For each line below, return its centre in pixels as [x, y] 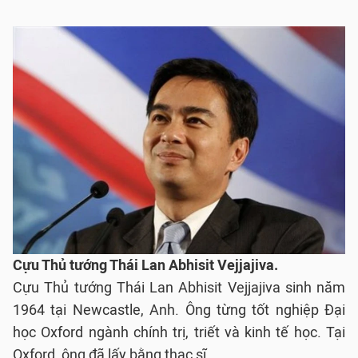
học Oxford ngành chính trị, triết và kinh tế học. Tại [179, 332]
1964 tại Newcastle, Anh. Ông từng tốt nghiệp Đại [179, 310]
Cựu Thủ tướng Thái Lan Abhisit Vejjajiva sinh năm [179, 288]
